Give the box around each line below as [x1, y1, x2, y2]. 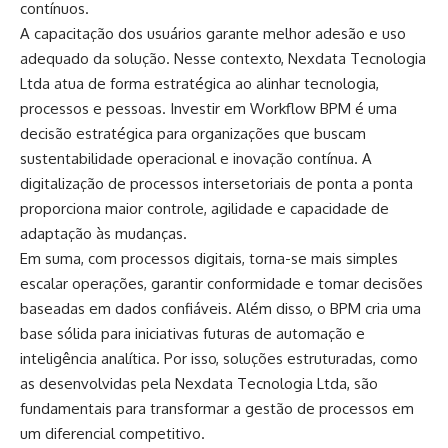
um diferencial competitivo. [20, 424, 205, 444]
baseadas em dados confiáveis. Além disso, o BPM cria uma [20, 299, 421, 319]
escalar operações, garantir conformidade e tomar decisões [20, 274, 423, 294]
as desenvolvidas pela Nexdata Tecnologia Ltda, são [20, 374, 378, 394]
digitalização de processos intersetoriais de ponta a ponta [20, 174, 413, 194]
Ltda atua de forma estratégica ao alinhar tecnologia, [20, 74, 379, 94]
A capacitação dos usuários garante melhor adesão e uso [20, 24, 406, 44]
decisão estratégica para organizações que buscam [20, 124, 366, 144]
